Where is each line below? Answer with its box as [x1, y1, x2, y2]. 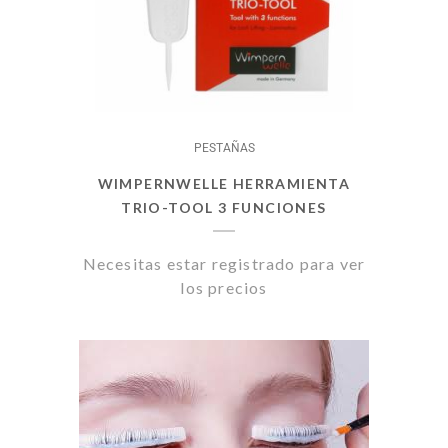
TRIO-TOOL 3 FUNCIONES [121, 199, 327, 216]
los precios [180, 278, 268, 297]
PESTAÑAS [193, 141, 255, 155]
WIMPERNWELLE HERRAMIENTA [97, 175, 351, 192]
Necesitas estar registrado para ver [82, 254, 366, 273]
